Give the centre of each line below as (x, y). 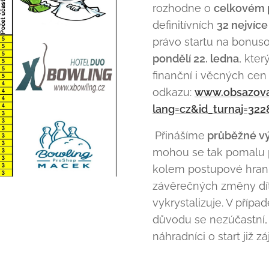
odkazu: (174, 92)
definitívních (185, 25)
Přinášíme (180, 135)
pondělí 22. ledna (196, 59)
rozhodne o (183, 8)
